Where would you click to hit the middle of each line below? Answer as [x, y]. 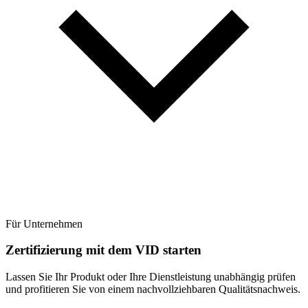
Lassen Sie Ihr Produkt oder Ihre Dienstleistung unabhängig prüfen [151, 277]
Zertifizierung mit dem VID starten [103, 250]
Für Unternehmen [44, 223]
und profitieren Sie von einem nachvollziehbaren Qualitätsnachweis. [153, 289]
